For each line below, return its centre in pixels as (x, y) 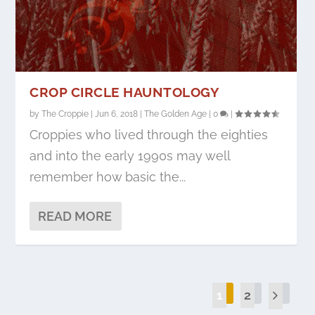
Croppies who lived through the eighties (149, 135)
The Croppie (65, 114)
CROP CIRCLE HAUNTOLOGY (125, 92)
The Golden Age (176, 114)
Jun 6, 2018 (117, 114)
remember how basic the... (108, 177)
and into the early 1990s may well (130, 156)
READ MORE (75, 217)
